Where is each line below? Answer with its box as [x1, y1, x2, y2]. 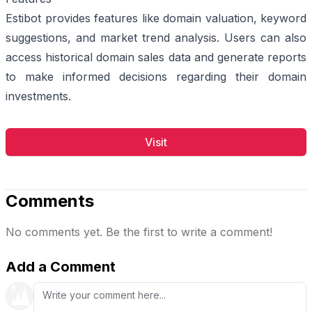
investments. [6, 88, 71, 103]
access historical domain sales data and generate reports [6, 49, 306, 64]
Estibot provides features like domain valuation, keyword [6, 10, 306, 25]
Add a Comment [6, 258, 116, 275]
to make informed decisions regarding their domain [6, 69, 306, 84]
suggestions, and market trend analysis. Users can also [6, 30, 306, 45]
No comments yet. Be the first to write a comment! [6, 224, 272, 239]
